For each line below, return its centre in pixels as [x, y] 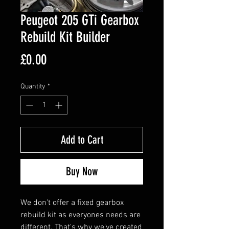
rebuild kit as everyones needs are [81, 215]
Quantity [33, 86]
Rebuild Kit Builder [65, 37]
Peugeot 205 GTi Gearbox [80, 20]
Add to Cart [82, 140]
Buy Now [82, 171]
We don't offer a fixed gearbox [72, 203]
